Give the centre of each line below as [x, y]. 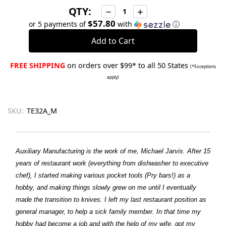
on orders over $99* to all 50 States [128, 65]
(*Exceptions [203, 66]
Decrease [122, 11]
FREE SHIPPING [38, 65]
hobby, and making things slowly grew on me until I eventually [106, 187]
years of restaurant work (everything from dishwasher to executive [112, 163]
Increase [153, 11]
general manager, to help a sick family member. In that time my [108, 211]
